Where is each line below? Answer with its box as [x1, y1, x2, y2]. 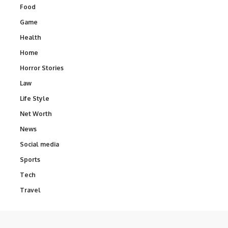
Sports [20, 156, 40, 164]
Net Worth [20, 110, 52, 118]
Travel [20, 186, 41, 194]
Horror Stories [20, 64, 64, 72]
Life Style [20, 95, 49, 103]
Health [20, 34, 41, 42]
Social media [20, 140, 59, 149]
